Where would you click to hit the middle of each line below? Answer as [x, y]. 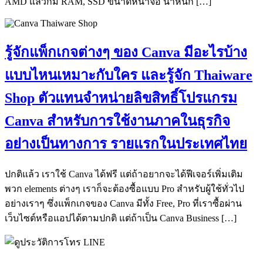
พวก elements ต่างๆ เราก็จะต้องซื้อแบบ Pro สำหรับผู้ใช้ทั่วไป [124, 188]
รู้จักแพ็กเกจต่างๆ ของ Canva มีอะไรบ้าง [126, 52]
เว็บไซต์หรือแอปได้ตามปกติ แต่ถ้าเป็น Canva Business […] [121, 218]
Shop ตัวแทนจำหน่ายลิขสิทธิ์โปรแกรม [121, 98]
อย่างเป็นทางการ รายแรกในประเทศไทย [126, 144]
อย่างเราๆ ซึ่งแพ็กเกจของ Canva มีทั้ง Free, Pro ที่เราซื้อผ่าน [123, 203]
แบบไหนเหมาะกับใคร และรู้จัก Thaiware [129, 75]
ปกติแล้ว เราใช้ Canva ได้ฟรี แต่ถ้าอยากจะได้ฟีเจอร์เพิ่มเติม [124, 174]
